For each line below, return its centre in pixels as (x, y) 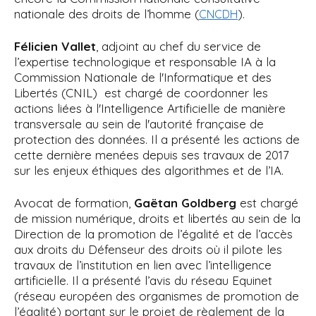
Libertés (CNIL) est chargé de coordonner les (141, 92)
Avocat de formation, (74, 202)
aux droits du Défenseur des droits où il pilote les (148, 249)
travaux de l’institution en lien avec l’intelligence (143, 265)
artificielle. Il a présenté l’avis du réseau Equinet (143, 280)
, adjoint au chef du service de (178, 46)
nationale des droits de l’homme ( (107, 13)
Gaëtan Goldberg (185, 202)
